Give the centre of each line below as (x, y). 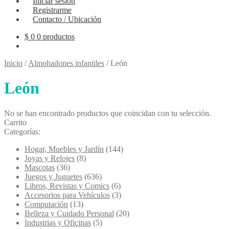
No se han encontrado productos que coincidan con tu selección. (108, 113)
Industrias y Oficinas (58, 222)
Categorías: (22, 131)
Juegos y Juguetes (53, 176)
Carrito (15, 122)
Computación (46, 204)
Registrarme (52, 10)
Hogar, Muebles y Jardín (64, 149)
